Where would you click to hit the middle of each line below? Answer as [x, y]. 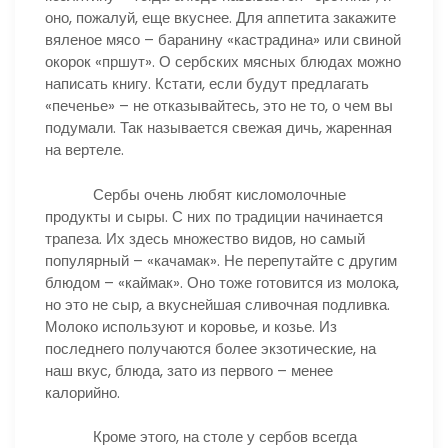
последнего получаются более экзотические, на [210, 348]
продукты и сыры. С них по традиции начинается [214, 216]
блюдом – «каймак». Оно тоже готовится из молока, [222, 282]
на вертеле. [84, 149]
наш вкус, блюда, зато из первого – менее [189, 370]
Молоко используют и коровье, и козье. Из [191, 326]
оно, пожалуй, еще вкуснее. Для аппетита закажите [220, 17]
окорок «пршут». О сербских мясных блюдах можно [223, 61]
